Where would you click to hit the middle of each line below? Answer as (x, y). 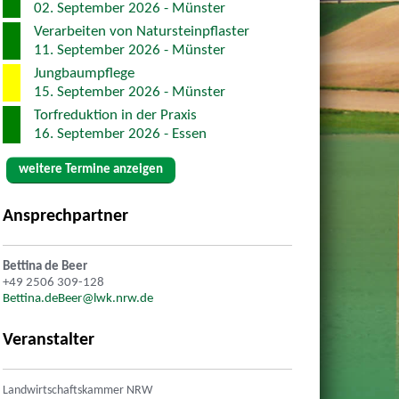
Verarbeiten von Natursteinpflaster (141, 31)
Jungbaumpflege (84, 73)
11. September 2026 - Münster (129, 50)
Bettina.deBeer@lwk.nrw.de (77, 299)
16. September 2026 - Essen (120, 134)
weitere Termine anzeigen (90, 169)
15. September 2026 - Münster (129, 92)
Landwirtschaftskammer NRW (77, 390)
